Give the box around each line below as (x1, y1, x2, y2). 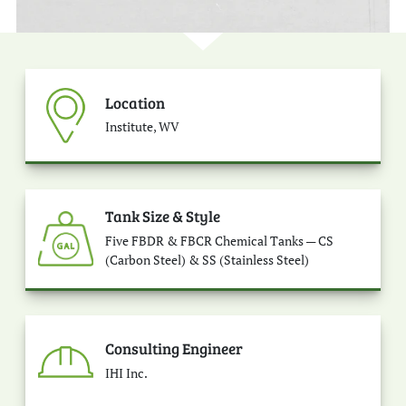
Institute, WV (105, 119, 180, 136)
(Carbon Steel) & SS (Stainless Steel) (105, 251, 310, 268)
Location (105, 92, 166, 113)
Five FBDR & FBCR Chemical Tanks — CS (105, 232, 334, 249)
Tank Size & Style (105, 206, 221, 227)
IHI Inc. (105, 365, 149, 382)
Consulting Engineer (105, 338, 244, 360)
